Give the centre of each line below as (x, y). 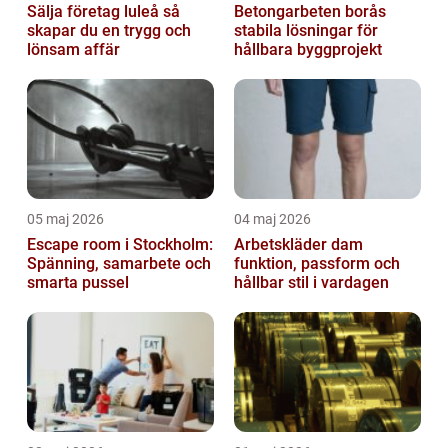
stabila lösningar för (306, 31)
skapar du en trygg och (109, 31)
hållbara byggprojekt (308, 50)
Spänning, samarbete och (119, 264)
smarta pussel (78, 283)
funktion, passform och (317, 264)
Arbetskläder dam (298, 245)
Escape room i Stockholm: (120, 245)
